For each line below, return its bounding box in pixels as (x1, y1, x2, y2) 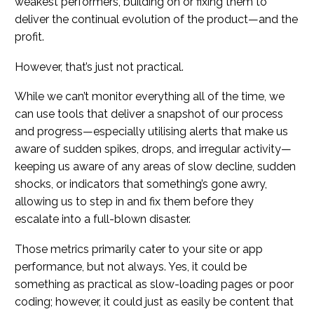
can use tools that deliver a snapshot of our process (15, 107, 283, 121)
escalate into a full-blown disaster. (15, 212, 191, 226)
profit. (15, 30, 44, 44)
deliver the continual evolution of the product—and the (15, 13, 298, 27)
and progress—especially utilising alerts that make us (15, 125, 288, 139)
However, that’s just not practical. (15, 60, 184, 74)
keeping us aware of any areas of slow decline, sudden (15, 160, 296, 174)
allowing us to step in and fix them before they (15, 195, 254, 209)
